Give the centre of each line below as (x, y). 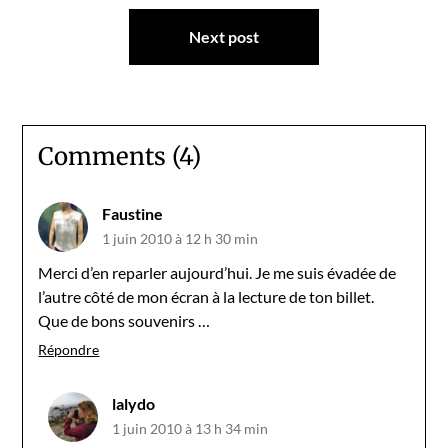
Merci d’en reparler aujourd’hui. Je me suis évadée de (217, 272)
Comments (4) (120, 156)
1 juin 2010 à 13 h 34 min (190, 428)
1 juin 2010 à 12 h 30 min (180, 238)
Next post (224, 36)
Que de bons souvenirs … (124, 320)
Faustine (133, 213)
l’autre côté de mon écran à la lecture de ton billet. (206, 296)
